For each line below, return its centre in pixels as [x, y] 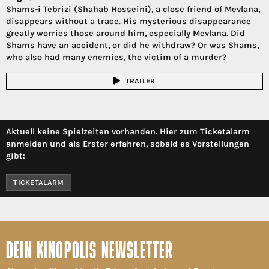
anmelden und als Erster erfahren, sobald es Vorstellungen [128, 144]
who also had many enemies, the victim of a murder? [116, 57]
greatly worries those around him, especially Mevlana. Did [125, 33]
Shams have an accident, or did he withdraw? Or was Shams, [132, 45]
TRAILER [140, 81]
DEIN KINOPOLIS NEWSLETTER [90, 253]
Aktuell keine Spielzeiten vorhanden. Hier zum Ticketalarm [128, 131]
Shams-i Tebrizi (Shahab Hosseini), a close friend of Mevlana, [133, 9]
